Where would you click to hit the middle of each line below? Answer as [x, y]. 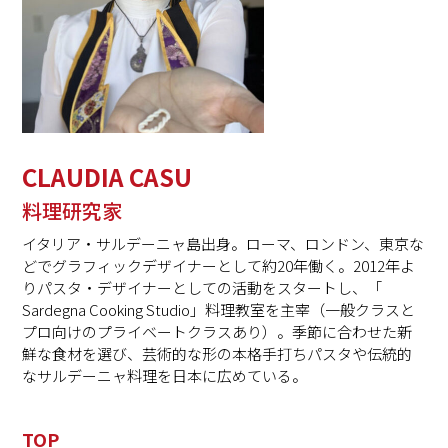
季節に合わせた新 [352, 331]
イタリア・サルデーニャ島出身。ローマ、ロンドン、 [201, 243]
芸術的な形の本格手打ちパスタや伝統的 [277, 353]
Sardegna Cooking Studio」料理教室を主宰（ [174, 309]
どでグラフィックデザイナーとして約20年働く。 [188, 265]
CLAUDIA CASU [107, 176]
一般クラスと [370, 309]
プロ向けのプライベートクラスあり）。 [157, 331]
